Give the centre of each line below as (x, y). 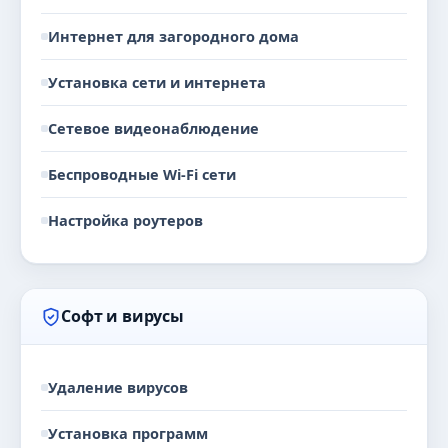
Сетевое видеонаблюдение (153, 128)
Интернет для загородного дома (173, 36)
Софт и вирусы (122, 316)
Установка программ (128, 433)
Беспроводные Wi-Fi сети (142, 174)
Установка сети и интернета (157, 82)
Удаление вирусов (118, 387)
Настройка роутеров (125, 220)
